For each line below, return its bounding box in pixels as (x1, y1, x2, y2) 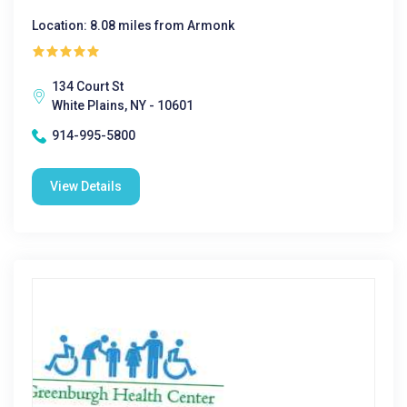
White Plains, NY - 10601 (52, 98, 194, 113)
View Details (50, 179, 122, 194)
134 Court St (52, 79, 124, 94)
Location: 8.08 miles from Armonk (32, 18, 234, 33)
